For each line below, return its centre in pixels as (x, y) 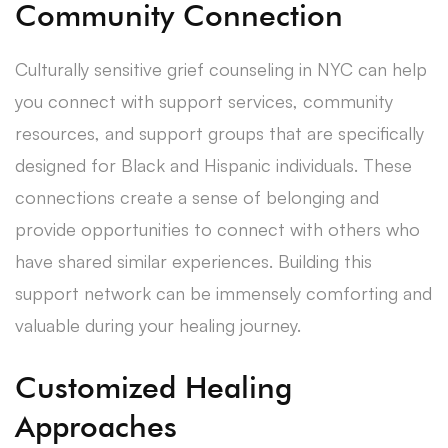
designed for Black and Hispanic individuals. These (213, 164)
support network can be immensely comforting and (223, 292)
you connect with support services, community (204, 100)
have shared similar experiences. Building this (193, 260)
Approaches (96, 425)
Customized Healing (153, 386)
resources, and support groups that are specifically (219, 132)
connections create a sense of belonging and (197, 196)
